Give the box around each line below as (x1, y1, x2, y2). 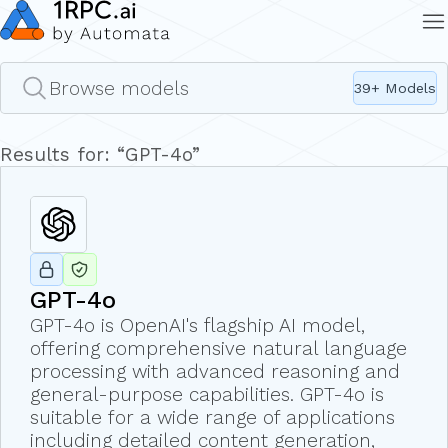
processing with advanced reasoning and (29, 360, 400, 384)
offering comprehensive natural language (29, 337, 407, 361)
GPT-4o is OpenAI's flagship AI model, (29, 314, 365, 338)
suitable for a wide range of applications (29, 406, 395, 430)
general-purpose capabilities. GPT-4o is (29, 383, 384, 407)
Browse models (48, 76, 189, 100)
